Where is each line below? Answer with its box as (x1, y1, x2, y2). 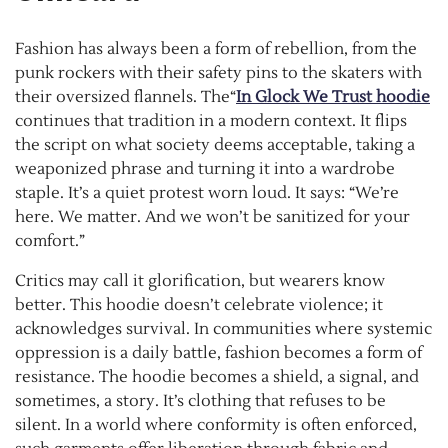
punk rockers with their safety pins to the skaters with (15, 62, 422, 83)
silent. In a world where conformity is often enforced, (15, 414, 417, 435)
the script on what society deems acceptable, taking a (15, 134, 415, 155)
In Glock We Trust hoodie (236, 86, 430, 107)
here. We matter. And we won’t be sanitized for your (15, 206, 410, 227)
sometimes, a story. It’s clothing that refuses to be (15, 390, 386, 411)
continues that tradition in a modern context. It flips (15, 110, 407, 131)
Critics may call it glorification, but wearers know (15, 270, 385, 291)
